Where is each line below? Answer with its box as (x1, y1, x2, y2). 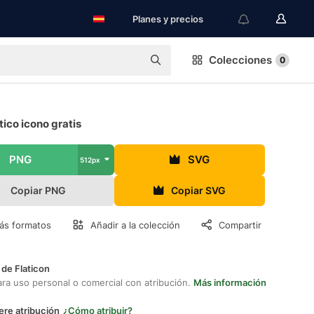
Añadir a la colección (90, 219, 180, 231)
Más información (193, 277, 266, 288)
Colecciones (209, 53, 272, 67)
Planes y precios (132, 13, 203, 25)
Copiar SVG (171, 184, 226, 196)
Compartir (219, 219, 261, 231)
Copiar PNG (11, 184, 67, 196)
